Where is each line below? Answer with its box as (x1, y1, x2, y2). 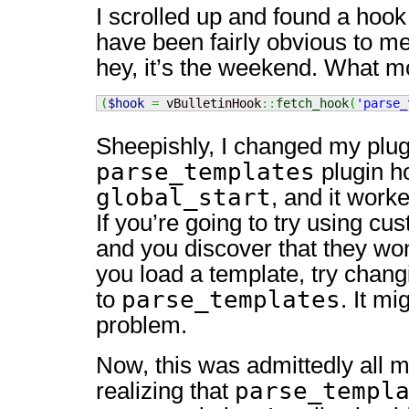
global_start (96, 184, 271, 211)
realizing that (96, 378, 235, 404)
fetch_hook (276, 96, 349, 110)
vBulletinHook (159, 96, 261, 110)
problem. (96, 312, 187, 338)
